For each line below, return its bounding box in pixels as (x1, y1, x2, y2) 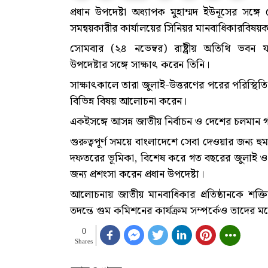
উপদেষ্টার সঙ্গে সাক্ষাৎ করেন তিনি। (70, 56, 209, 74)
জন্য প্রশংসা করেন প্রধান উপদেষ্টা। (70, 165, 204, 183)
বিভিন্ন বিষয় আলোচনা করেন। (70, 92, 190, 110)
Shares (75, 237, 93, 245)
